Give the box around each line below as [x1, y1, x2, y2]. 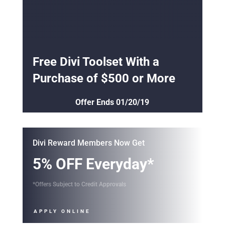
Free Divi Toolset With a [32, 54, 159, 69]
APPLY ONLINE [33, 208, 91, 214]
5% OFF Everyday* [32, 155, 154, 173]
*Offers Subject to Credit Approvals [32, 180, 126, 188]
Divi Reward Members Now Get [32, 138, 145, 148]
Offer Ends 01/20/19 [75, 97, 150, 107]
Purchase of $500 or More [32, 71, 175, 85]
